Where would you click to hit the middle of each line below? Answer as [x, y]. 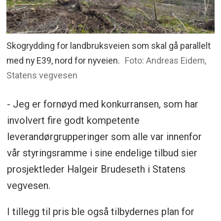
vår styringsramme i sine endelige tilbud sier [102, 153]
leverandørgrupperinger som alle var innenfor [104, 137]
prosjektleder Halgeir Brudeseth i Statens [96, 169]
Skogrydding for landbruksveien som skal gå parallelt [109, 46]
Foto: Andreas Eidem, [165, 61]
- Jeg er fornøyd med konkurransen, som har [102, 104]
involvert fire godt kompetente [73, 121]
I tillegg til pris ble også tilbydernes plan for [100, 212]
